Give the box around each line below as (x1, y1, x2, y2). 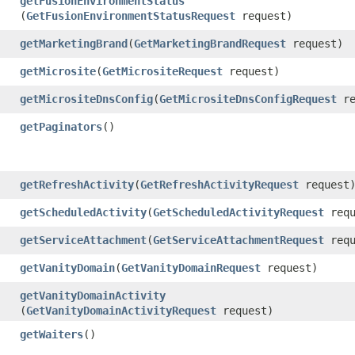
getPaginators (20, 120, 102, 133)
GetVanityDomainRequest (121, 261, 261, 274)
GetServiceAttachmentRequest (153, 233, 324, 246)
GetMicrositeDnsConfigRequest (159, 92, 337, 105)
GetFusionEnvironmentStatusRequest (26, 9, 235, 22)
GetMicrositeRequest (102, 64, 223, 78)
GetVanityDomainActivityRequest (26, 303, 216, 317)
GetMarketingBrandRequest (134, 36, 286, 50)
